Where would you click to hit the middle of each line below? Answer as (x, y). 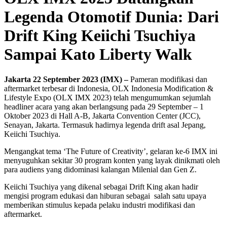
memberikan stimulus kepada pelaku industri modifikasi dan (100, 205)
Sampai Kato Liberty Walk (98, 54)
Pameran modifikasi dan (168, 79)
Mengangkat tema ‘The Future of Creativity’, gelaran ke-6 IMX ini (111, 151)
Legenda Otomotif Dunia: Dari (111, 17)
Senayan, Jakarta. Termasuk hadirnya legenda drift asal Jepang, (105, 125)
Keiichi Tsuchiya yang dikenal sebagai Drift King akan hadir (101, 186)
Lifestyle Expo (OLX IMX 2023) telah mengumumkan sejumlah (107, 97)
